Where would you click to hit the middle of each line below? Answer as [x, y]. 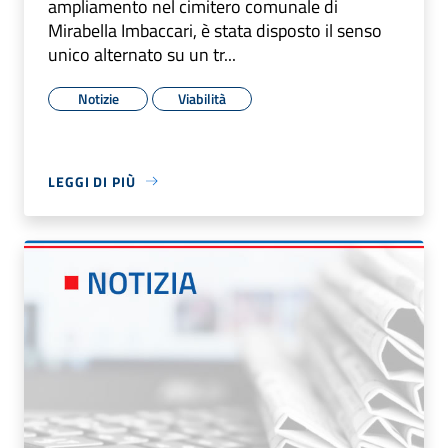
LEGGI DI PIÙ [92, 181]
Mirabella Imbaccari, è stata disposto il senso [215, 30]
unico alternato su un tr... [142, 54]
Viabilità [202, 98]
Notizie [98, 98]
